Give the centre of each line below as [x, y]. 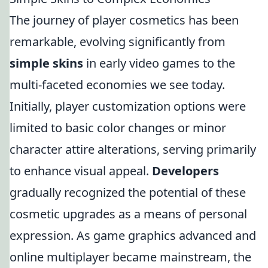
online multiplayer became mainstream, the [130, 257]
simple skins [46, 63]
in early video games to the [159, 63]
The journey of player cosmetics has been [124, 20]
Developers [185, 171]
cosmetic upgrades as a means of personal [128, 214]
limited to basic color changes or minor [118, 128]
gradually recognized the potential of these [128, 192]
